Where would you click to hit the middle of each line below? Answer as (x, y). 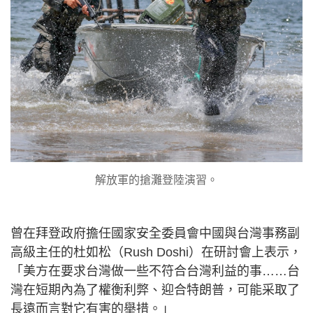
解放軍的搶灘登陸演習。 (156, 180)
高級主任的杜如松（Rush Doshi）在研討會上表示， (156, 252)
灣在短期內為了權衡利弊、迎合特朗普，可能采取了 (155, 290)
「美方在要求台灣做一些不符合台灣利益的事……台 (155, 271)
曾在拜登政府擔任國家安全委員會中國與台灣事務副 (155, 233)
